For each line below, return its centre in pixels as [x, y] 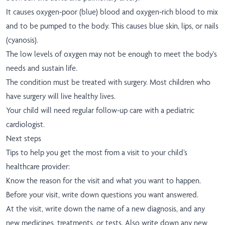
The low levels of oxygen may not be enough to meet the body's [111, 54]
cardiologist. [25, 125]
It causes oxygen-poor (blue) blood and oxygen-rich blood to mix [112, 12]
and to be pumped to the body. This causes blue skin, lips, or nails [112, 26]
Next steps [24, 139]
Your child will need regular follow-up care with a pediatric [100, 110]
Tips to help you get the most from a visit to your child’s [97, 153]
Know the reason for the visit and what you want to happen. [103, 181]
